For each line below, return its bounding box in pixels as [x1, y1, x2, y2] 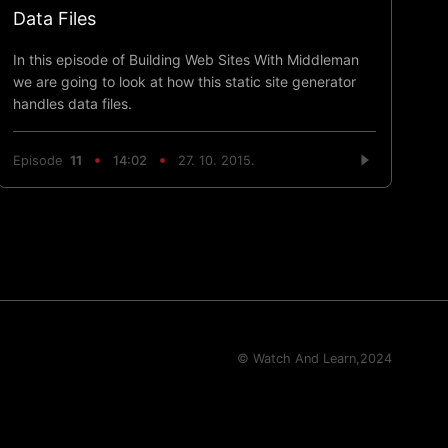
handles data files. [13, 95, 133, 113]
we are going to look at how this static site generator [13, 73, 357, 91]
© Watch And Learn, [237, 351, 360, 367]
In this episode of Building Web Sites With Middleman [13, 51, 360, 69]
